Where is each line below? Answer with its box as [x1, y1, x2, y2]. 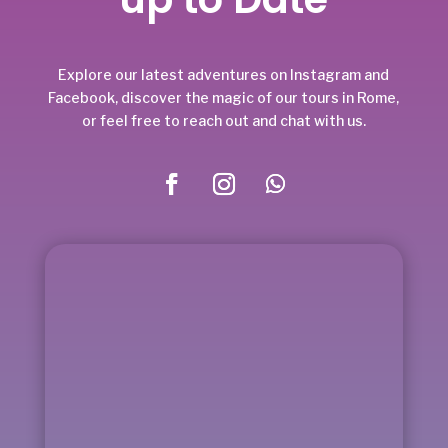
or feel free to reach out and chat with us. [81, 111, 366, 129]
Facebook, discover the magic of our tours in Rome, [48, 88, 400, 106]
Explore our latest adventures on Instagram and [58, 65, 390, 83]
